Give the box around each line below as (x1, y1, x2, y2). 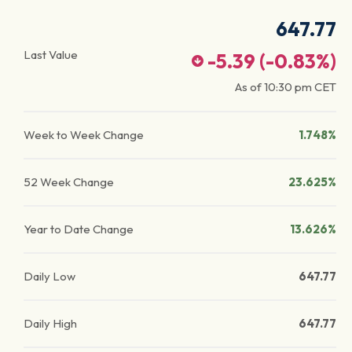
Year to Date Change (24, 222, 134, 236)
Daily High (24, 316, 77, 331)
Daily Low (24, 269, 75, 284)
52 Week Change (24, 174, 114, 189)
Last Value (24, 47, 78, 62)
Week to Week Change (24, 127, 144, 142)
